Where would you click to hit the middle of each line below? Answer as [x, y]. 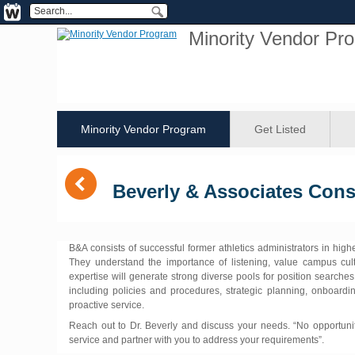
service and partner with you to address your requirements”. [197, 340]
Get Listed [280, 129]
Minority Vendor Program [143, 129]
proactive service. [107, 305]
